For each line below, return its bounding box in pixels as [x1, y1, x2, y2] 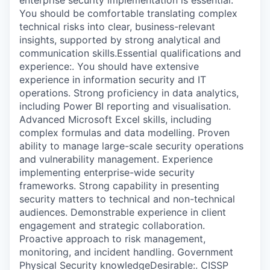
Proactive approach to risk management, [19, 232, 206, 245]
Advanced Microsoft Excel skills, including [19, 113, 212, 125]
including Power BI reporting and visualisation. [19, 99, 231, 112]
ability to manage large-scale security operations [19, 139, 243, 152]
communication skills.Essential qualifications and [19, 46, 241, 59]
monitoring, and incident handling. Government [19, 245, 233, 258]
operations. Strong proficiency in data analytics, [19, 86, 239, 99]
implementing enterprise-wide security [19, 166, 195, 178]
